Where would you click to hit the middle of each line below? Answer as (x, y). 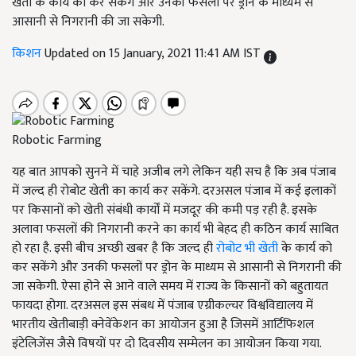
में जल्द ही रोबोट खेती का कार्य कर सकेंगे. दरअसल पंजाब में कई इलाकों (174, 192)
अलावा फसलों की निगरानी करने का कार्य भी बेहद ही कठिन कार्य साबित (175, 230)
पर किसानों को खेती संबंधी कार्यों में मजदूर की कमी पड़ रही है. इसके (164, 211)
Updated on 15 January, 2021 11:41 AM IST (154, 54)
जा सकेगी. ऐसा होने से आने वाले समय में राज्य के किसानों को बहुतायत (170, 287)
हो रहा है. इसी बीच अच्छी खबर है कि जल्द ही (112, 249)
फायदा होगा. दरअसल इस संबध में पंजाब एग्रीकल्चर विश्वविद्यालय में (163, 306)
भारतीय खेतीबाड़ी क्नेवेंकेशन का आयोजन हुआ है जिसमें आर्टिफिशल (163, 325)
